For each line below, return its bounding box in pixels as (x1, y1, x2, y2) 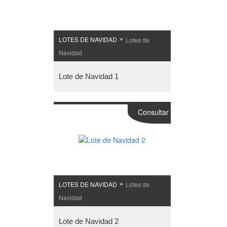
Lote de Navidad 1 (58, 71, 119, 81)
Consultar (137, 106, 169, 117)
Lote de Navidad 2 (58, 216, 119, 225)
